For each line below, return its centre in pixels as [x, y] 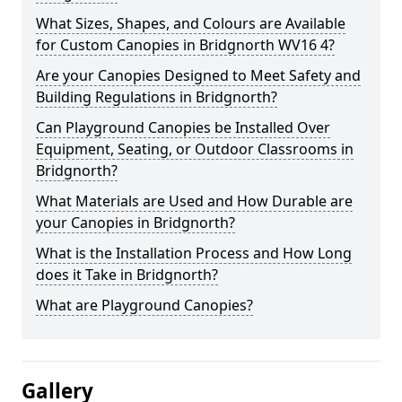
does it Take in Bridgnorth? [127, 275]
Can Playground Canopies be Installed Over [183, 127]
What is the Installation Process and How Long [194, 253]
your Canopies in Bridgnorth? [135, 223]
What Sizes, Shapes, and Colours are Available [191, 23]
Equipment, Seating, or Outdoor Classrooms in [195, 149]
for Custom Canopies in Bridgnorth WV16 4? [185, 45]
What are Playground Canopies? [144, 305]
